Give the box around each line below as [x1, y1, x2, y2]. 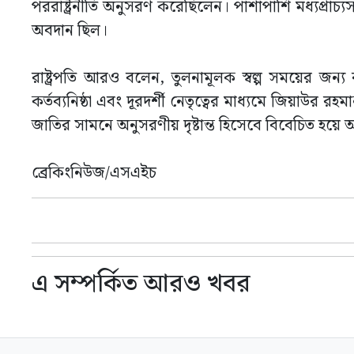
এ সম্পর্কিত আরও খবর [32, 264, 250, 304]
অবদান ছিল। [32, 18, 107, 43]
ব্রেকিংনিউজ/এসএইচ [32, 160, 156, 186]
